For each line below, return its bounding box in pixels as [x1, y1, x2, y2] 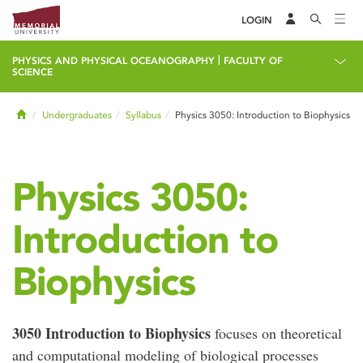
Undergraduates [42, 109, 112, 121]
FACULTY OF [224, 55, 283, 66]
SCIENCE [12, 66, 53, 78]
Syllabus [126, 109, 161, 121]
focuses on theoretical [211, 323, 342, 343]
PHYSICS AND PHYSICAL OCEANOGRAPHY [12, 55, 215, 66]
